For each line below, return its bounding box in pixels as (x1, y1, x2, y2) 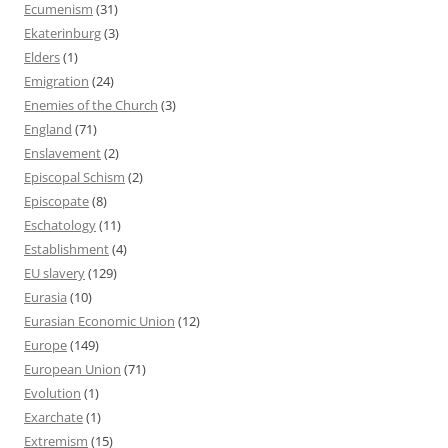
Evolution (24, 383, 81, 402)
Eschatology (24, 215, 96, 234)
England (24, 119, 72, 138)
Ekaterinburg (24, 23, 101, 42)
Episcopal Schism (24, 167, 125, 186)
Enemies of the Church (24, 95, 158, 114)
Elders (24, 47, 60, 66)
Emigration (24, 71, 89, 90)
